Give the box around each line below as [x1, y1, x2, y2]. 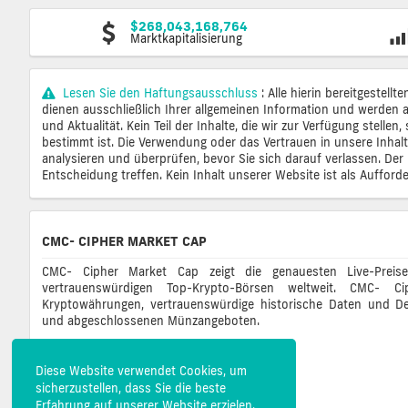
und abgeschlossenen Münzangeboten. [42, 313, 260, 329]
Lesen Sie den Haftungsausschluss [58, 85, 261, 100]
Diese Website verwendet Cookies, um [36, 362, 247, 378]
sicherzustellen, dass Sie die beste [36, 380, 226, 395]
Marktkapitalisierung [130, 31, 243, 46]
